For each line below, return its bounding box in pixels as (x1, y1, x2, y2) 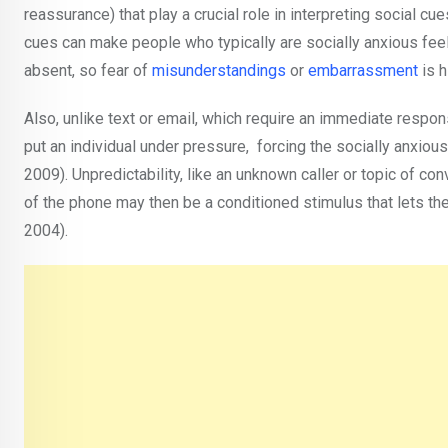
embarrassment (308, 61, 422, 81)
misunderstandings (152, 61, 290, 81)
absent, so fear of (24, 61, 152, 81)
